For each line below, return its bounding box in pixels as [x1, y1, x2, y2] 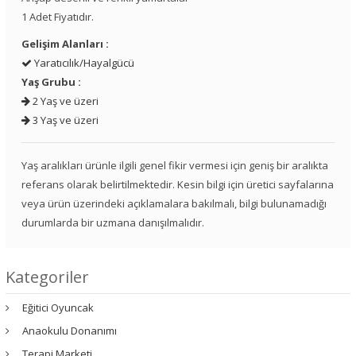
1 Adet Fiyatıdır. [21, 9, 94, 24]
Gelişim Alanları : [21, 36, 109, 51]
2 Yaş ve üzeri [30, 93, 99, 108]
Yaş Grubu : [21, 74, 81, 89]
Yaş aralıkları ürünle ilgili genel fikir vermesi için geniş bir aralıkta [21, 157, 328, 172]
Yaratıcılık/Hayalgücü [32, 55, 134, 70]
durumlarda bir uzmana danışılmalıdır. [21, 215, 204, 230]
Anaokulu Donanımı [22, 323, 117, 338]
